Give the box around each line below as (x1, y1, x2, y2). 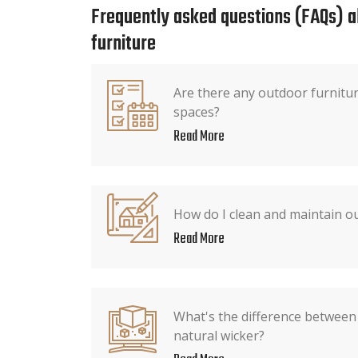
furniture (91, 27, 156, 60)
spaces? (173, 102, 220, 121)
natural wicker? (173, 326, 265, 344)
